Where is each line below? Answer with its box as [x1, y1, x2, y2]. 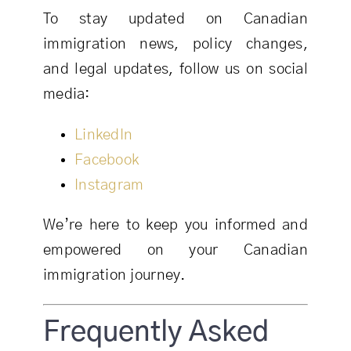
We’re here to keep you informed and [42, 218, 309, 233]
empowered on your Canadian [42, 243, 309, 259]
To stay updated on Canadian [42, 12, 309, 27]
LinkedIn [74, 128, 133, 143]
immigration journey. [42, 268, 186, 284]
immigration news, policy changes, [42, 37, 309, 52]
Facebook [74, 153, 139, 168]
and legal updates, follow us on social [42, 62, 309, 78]
